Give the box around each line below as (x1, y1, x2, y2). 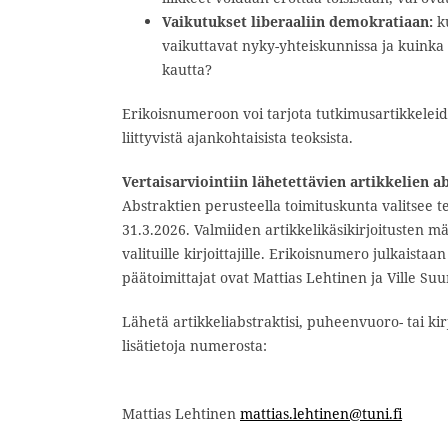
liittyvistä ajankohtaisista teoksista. (122, 127, 353, 147)
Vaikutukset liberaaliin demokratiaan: (162, 11, 433, 31)
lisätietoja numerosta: (122, 335, 267, 355)
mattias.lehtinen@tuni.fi (240, 403, 402, 423)
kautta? (162, 59, 212, 79)
